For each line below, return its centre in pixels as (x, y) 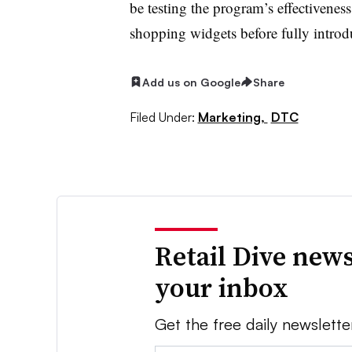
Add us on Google (191, 82)
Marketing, (233, 117)
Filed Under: (162, 117)
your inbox (222, 288)
